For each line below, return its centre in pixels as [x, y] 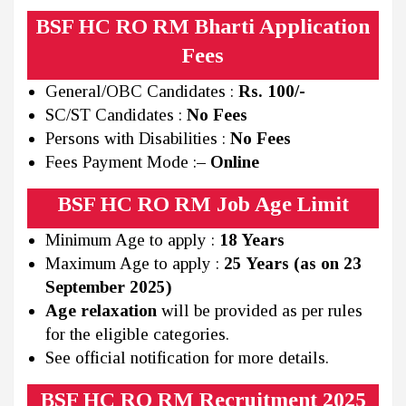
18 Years [252, 240]
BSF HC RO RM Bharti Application [203, 27]
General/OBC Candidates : [142, 92]
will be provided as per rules [260, 311]
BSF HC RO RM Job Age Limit [203, 204]
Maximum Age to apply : [135, 264]
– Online [228, 162]
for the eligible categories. [137, 334]
